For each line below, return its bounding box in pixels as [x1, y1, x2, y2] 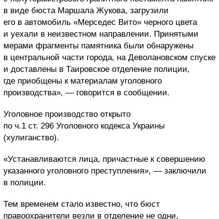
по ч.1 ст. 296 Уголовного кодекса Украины [3, 121, 165, 131]
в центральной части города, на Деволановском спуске [3, 53, 216, 63]
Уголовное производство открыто [3, 109, 131, 119]
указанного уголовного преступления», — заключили [3, 166, 206, 176]
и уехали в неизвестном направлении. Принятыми [3, 29, 198, 39]
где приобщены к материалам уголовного [3, 76, 162, 86]
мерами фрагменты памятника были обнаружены [3, 41, 194, 51]
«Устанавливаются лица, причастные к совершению [3, 154, 205, 164]
